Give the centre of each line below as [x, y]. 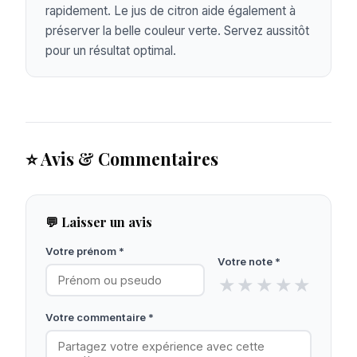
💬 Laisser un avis [99, 222]
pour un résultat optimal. [111, 51]
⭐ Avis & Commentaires [122, 159]
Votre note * [249, 262]
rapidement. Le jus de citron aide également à [171, 11]
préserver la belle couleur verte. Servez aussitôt [177, 31]
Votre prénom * [85, 251]
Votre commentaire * [100, 317]
